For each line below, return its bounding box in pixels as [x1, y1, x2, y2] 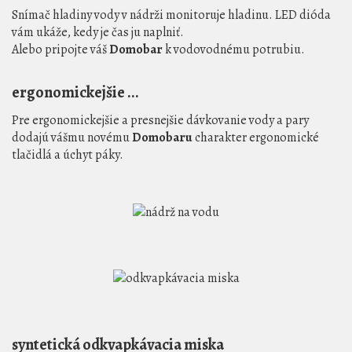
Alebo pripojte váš [12, 41, 109, 59]
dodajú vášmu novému [12, 129, 132, 147]
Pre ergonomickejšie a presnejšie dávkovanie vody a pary [12, 112, 309, 130]
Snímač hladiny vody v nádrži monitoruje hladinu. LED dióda [12, 6, 331, 24]
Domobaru [132, 129, 192, 147]
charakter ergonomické [192, 129, 319, 147]
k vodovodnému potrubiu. [163, 41, 305, 59]
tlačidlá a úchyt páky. [12, 146, 123, 164]
